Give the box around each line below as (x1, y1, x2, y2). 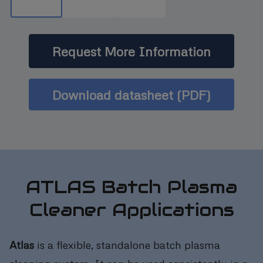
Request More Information (52, 43, 211, 59)
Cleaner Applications (29, 198, 234, 221)
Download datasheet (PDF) (52, 86, 211, 103)
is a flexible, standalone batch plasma (34, 237, 220, 251)
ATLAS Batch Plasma (26, 175, 237, 198)
